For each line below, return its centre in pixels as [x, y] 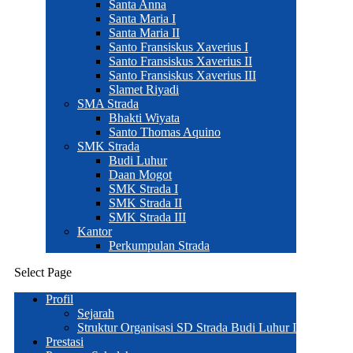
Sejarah [96, 313]
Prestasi [65, 342]
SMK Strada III [147, 217]
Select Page [43, 272]
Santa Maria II [144, 33]
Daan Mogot [140, 175]
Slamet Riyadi [144, 89]
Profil [59, 299]
